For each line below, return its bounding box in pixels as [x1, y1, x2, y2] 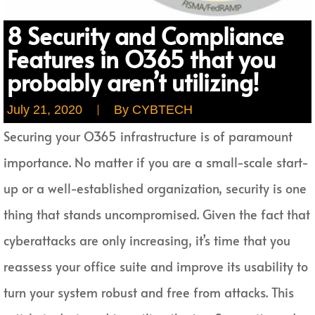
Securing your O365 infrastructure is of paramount [4, 127, 292, 145]
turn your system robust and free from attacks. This [4, 283, 294, 301]
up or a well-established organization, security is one [4, 179, 307, 197]
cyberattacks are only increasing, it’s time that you [4, 231, 290, 249]
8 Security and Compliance [7, 20, 284, 51]
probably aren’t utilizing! [7, 66, 259, 98]
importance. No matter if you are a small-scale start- [4, 153, 309, 171]
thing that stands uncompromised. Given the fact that [4, 205, 310, 223]
